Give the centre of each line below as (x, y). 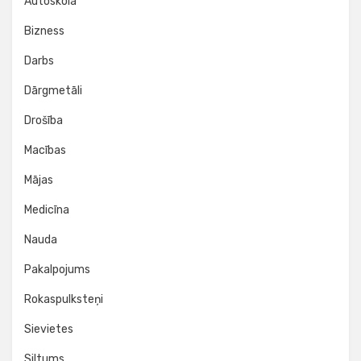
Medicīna (47, 210)
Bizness (44, 31)
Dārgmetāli (53, 91)
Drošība (44, 120)
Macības (45, 150)
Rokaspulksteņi (64, 299)
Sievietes (49, 329)
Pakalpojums (57, 270)
